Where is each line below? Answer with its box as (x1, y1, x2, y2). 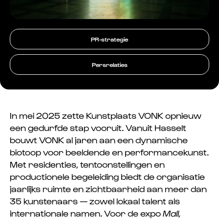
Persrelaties (91, 61, 128, 68)
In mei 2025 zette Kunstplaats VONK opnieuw (10, 109, 201, 120)
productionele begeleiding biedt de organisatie (10, 171, 205, 181)
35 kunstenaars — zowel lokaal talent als (10, 195, 180, 206)
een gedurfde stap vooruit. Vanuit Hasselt (10, 122, 186, 132)
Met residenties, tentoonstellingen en (10, 158, 165, 169)
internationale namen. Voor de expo (10, 207, 163, 218)
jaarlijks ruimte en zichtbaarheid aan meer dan (10, 183, 207, 194)
